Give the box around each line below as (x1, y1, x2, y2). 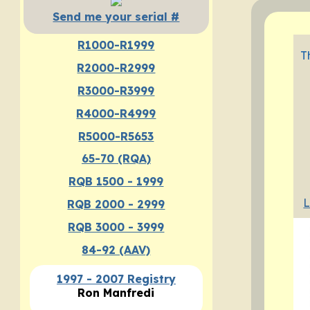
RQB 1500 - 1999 (69, 174, 164, 189)
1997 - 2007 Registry (56, 272, 176, 286)
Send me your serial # (53, 10, 180, 24)
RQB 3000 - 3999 (68, 219, 165, 234)
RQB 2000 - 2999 (67, 197, 165, 212)
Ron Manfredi (77, 286, 155, 300)
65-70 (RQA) (81, 152, 151, 166)
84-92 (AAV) (82, 242, 151, 257)
